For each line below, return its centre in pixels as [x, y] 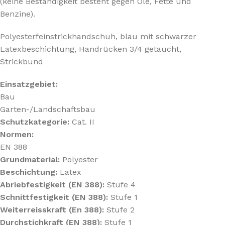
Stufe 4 [121, 184]
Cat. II [83, 122]
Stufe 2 [121, 209]
